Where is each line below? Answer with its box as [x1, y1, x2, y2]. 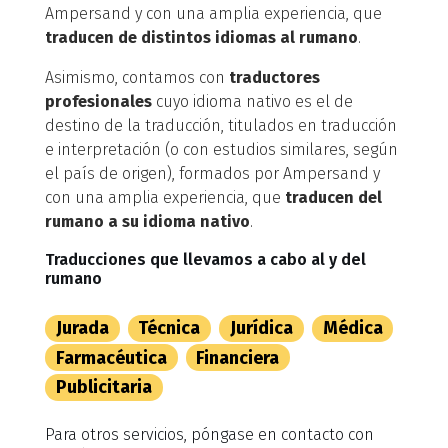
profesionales [45, 92, 152, 111]
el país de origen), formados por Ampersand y [45, 164, 380, 183]
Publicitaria [55, 376, 152, 398]
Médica [322, 317, 383, 339]
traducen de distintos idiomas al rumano [45, 28, 358, 47]
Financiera [196, 346, 280, 369]
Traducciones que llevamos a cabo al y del [45, 250, 366, 269]
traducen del [285, 188, 382, 207]
